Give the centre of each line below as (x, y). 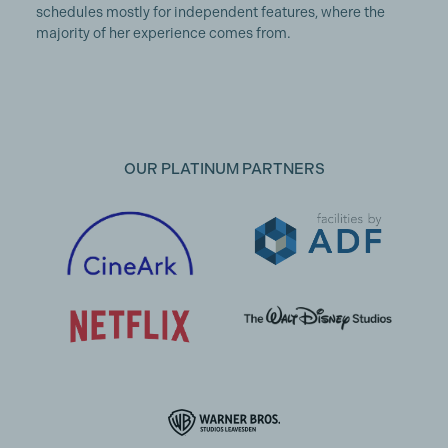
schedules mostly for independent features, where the (210, 12)
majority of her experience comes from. (163, 33)
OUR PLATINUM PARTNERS (224, 169)
